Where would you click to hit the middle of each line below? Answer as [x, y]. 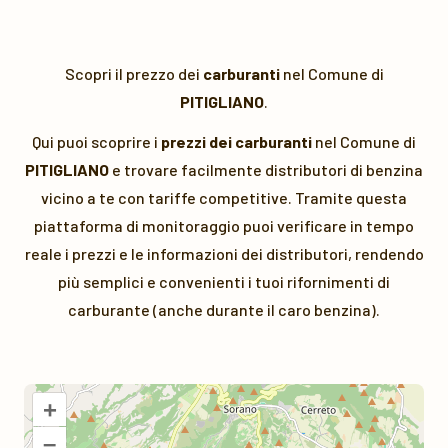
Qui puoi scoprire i [96, 141]
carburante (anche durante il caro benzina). [224, 309]
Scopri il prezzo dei [133, 73]
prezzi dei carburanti [236, 141]
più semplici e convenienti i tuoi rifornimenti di [224, 281]
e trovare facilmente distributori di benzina [266, 169]
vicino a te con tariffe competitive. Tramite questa [224, 197]
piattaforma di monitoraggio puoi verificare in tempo [224, 225]
